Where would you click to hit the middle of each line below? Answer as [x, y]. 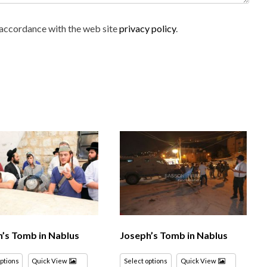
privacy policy [148, 28]
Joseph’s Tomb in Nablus [174, 235]
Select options [145, 261]
